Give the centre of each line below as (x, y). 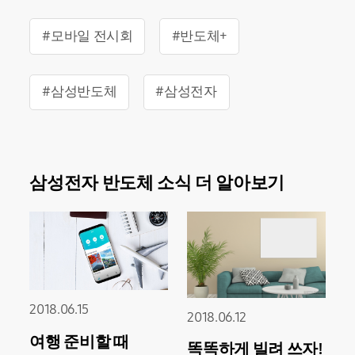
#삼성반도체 (80, 92)
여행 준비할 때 (79, 341)
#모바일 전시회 (88, 36)
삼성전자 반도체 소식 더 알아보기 (157, 182)
